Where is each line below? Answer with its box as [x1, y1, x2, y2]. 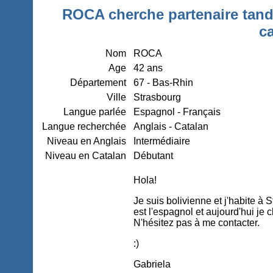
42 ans [133, 63, 163, 73]
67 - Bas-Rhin [133, 77, 194, 88]
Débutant [133, 151, 174, 161]
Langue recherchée [42, 121, 127, 132]
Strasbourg [133, 92, 182, 102]
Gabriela [133, 259, 171, 269]
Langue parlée [63, 107, 127, 117]
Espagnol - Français [133, 107, 221, 117]
